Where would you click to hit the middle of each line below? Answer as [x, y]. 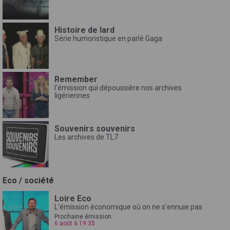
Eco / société [28, 180]
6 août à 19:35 [75, 223]
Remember [76, 79]
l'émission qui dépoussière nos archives [118, 88]
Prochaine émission [83, 216]
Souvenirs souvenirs [95, 128]
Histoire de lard [84, 30]
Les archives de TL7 [86, 137]
